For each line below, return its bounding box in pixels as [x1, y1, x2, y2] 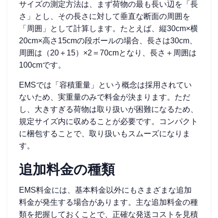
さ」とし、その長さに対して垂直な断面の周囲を [19, 12, 190, 20]
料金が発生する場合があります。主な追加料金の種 [19, 198, 198, 206]
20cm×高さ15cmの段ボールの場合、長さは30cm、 [19, 36, 197, 45]
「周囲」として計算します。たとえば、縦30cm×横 [19, 24, 198, 33]
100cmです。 [19, 61, 66, 69]
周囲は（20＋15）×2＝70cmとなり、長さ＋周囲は [19, 49, 197, 57]
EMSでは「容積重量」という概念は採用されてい [19, 81, 192, 89]
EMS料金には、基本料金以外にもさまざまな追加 [19, 186, 192, 194]
